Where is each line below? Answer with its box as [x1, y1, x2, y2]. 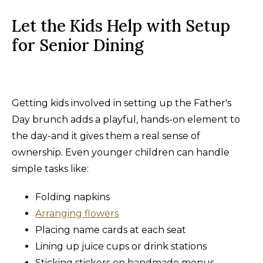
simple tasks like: [12, 163, 89, 174]
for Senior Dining [12, 34, 144, 56]
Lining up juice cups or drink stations [35, 240, 207, 252]
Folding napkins [35, 191, 110, 203]
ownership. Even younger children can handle [12, 146, 230, 158]
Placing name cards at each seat [35, 224, 186, 235]
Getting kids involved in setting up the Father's [12, 97, 231, 109]
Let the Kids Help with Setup [12, 15, 230, 36]
